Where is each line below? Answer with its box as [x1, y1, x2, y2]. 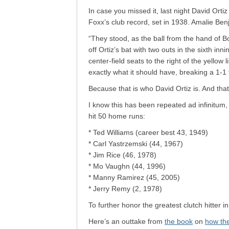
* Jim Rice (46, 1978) [88, 151, 156, 159]
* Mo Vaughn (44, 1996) [88, 162, 166, 170]
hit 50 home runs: [88, 112, 145, 120]
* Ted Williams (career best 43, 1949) [88, 128, 208, 136]
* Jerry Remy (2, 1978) [88, 185, 162, 193]
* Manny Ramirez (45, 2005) [88, 173, 180, 181]
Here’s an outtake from [88, 217, 165, 225]
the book [165, 217, 193, 225]
